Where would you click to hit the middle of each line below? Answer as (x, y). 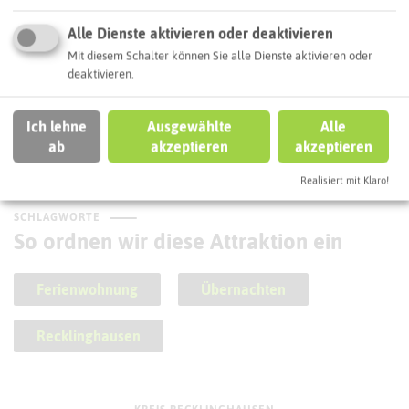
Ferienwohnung (87, 290)
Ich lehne (57, 126)
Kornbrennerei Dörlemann (154, 106)
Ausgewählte (189, 126)
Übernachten (243, 290)
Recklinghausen (89, 336)
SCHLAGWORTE (57, 218)
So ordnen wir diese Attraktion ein (178, 242)
